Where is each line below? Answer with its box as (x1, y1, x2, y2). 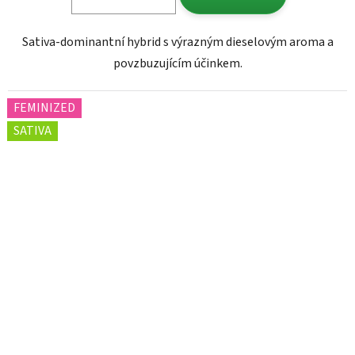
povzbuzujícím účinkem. (113, 55, 242, 73)
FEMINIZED (13, 99, 75, 117)
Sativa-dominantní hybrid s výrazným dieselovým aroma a (21, 33, 334, 52)
